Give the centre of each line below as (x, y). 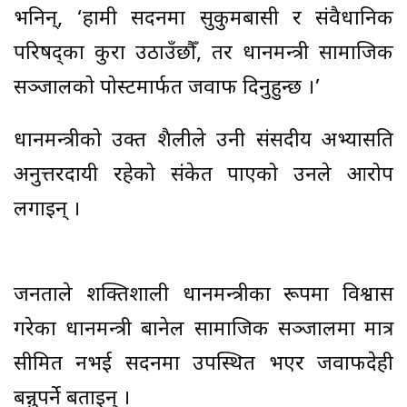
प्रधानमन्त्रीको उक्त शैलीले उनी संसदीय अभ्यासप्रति (203, 142)
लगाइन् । (47, 211)
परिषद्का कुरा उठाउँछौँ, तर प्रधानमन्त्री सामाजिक (203, 55)
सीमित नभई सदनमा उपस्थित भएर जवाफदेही (203, 365)
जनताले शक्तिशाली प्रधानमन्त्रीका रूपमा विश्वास (203, 296)
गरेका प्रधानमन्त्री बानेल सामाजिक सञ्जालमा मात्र (203, 331)
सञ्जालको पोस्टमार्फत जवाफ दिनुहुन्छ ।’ (167, 89)
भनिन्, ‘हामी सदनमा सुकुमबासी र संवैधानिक (203, 20)
